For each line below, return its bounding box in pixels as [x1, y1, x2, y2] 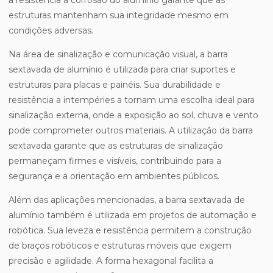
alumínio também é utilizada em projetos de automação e [9, 210, 257, 221]
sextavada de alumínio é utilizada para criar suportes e [9, 64, 236, 76]
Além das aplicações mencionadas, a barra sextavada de [9, 194, 245, 206]
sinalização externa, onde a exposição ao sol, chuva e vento [9, 110, 258, 121]
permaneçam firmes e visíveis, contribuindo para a [9, 155, 221, 167]
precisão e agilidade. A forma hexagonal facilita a [9, 255, 213, 267]
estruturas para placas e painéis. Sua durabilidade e [9, 79, 221, 91]
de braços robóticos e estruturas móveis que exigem [9, 240, 232, 252]
